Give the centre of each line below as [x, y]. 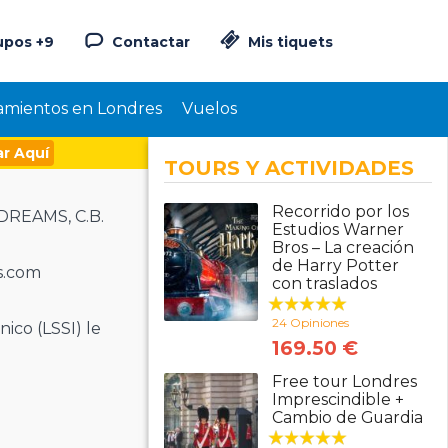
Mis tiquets [288, 42]
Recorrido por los [340, 211]
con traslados [324, 283]
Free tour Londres [344, 381]
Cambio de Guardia [347, 417]
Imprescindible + [337, 399]
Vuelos [209, 108]
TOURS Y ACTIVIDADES [289, 168]
